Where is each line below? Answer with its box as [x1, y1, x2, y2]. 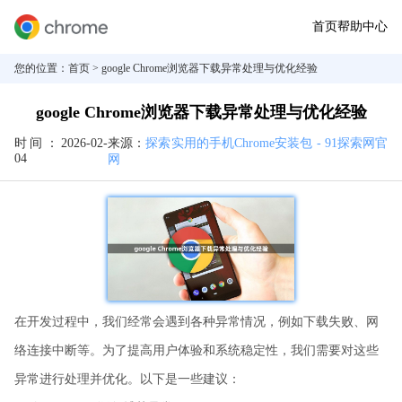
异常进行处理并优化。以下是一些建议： [14, 371, 240, 386]
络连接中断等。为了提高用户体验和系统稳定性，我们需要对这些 [14, 343, 379, 357]
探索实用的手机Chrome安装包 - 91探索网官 [145, 136, 389, 150]
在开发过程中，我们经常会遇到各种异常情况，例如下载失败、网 [14, 314, 379, 328]
